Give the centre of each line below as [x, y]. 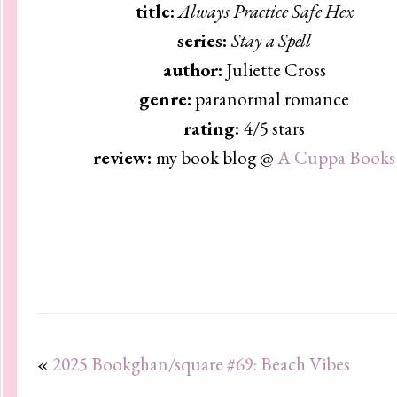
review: [125, 157]
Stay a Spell [272, 40]
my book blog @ [217, 157]
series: [205, 40]
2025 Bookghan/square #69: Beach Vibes [201, 364]
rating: [214, 128]
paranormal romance [271, 99]
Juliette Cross [274, 70]
